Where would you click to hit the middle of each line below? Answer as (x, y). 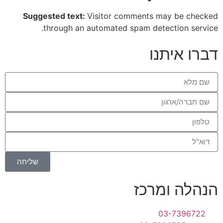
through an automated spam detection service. (131, 28)
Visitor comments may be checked (153, 16)
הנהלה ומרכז (176, 189)
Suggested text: (55, 16)
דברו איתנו (184, 54)
